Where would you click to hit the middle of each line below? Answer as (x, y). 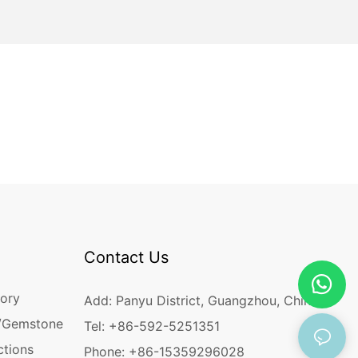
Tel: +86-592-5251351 (155, 326)
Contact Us (126, 257)
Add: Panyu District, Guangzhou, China (201, 301)
